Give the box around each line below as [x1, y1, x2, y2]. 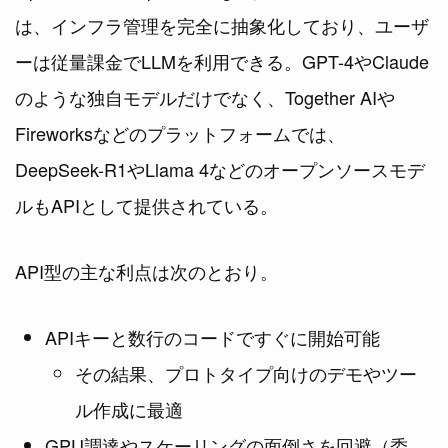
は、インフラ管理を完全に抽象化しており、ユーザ [15, 12, 429, 39]
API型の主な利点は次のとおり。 [15, 258, 278, 285]
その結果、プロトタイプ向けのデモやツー [75, 360, 417, 387]
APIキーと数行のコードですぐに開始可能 [45, 324, 380, 351]
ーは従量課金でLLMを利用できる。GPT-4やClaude [15, 48, 429, 75]
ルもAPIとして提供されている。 [15, 192, 278, 219]
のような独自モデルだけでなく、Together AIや [15, 84, 395, 111]
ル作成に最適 [75, 396, 183, 423]
